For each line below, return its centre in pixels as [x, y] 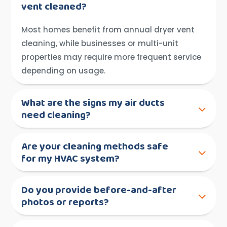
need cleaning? [56, 115]
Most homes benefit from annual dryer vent [108, 30]
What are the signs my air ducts [93, 103]
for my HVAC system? [71, 159]
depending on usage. [64, 71]
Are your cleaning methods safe [95, 147]
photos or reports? [65, 202]
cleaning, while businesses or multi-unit [100, 44]
